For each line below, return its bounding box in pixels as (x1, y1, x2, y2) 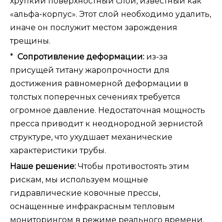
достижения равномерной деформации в (10, 79, 188, 89)
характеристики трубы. (10, 146, 106, 156)
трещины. (10, 36, 51, 46)
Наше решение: (10, 162, 78, 171)
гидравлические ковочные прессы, (10, 188, 160, 198)
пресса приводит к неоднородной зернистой (10, 119, 203, 129)
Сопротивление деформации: (17, 52, 146, 62)
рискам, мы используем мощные (10, 175, 148, 185)
